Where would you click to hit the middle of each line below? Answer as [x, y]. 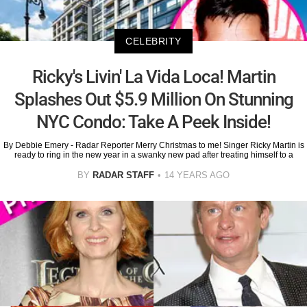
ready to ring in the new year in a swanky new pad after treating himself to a [153, 155]
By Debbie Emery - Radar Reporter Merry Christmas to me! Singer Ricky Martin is [153, 145]
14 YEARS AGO [197, 175]
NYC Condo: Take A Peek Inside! [153, 122]
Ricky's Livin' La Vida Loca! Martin [153, 76]
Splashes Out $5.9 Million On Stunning [153, 99]
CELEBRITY [153, 41]
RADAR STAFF [123, 175]
